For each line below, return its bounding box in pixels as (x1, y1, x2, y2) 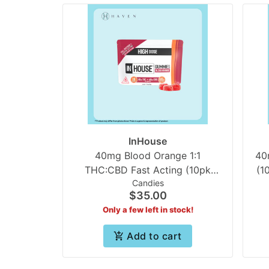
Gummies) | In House (100, 178, 195, 190)
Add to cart (127, 229, 182, 242)
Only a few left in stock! (102, 204, 193, 214)
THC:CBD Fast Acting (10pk (85, 163, 211, 176)
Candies (131, 177, 164, 188)
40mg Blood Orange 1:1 (95, 149, 201, 162)
